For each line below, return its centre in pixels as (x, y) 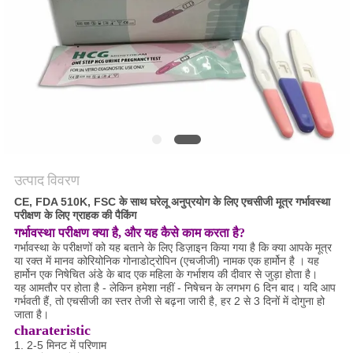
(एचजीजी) (199, 261)
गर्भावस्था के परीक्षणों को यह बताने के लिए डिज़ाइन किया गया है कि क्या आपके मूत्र (173, 248)
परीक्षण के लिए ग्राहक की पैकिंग (75, 216)
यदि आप (319, 288)
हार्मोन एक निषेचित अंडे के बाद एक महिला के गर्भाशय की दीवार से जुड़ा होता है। (165, 275)
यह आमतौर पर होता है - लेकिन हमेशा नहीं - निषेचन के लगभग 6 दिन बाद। (157, 288)
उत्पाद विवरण (46, 180)
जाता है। (31, 315)
